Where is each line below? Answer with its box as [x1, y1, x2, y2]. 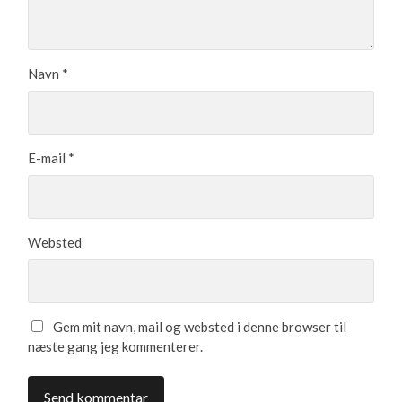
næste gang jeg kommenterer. [28, 337, 204, 354]
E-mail [28, 149, 69, 166]
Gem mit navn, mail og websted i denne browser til [53, 318, 347, 335]
